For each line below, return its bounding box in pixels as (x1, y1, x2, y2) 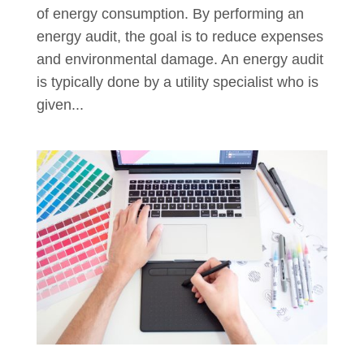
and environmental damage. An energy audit (36, 50, 323, 67)
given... (36, 96, 84, 113)
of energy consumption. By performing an (36, 5, 304, 22)
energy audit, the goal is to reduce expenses (36, 28, 323, 45)
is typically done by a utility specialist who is (36, 73, 318, 90)
